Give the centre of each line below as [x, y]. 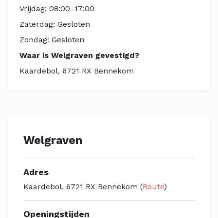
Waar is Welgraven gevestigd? [79, 55]
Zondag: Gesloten [52, 40]
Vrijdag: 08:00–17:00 [57, 9]
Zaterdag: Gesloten [55, 24]
